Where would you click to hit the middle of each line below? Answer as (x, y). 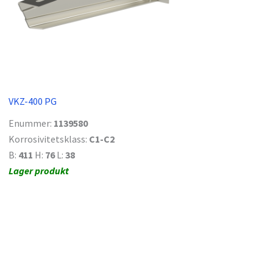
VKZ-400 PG (33, 101)
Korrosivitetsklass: (49, 139)
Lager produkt (39, 170)
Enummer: (31, 123)
